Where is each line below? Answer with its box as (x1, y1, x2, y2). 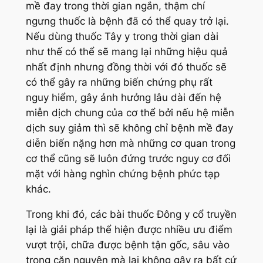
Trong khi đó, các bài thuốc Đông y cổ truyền (25, 208, 237, 220)
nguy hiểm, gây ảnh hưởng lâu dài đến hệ (25, 92, 221, 104)
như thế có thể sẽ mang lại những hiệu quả (25, 46, 228, 58)
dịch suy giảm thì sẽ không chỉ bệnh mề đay (25, 122, 233, 134)
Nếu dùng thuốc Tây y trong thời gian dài (25, 31, 218, 43)
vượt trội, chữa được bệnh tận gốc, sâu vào (25, 238, 230, 251)
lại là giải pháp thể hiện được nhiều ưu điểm (25, 223, 232, 235)
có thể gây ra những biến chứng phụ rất (25, 76, 213, 89)
